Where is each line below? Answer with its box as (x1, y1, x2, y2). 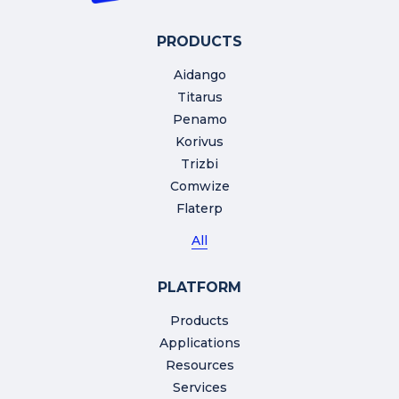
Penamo (172, 111, 227, 128)
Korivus (175, 134, 224, 151)
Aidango (173, 67, 226, 84)
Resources (165, 357, 234, 374)
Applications (159, 335, 240, 352)
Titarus (176, 89, 223, 106)
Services (172, 379, 227, 396)
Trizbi (181, 156, 218, 173)
